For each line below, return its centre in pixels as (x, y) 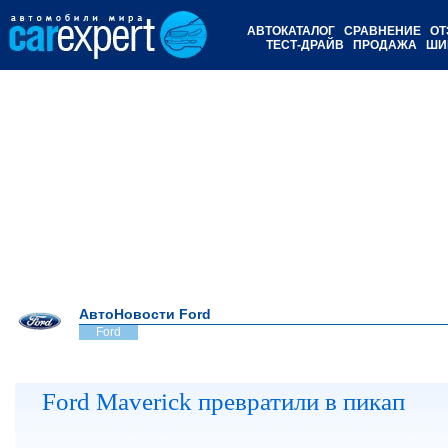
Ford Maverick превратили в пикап (224, 401)
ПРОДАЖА (385, 45)
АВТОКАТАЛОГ (291, 31)
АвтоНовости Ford (145, 314)
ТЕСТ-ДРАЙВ (305, 45)
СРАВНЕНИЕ (382, 31)
